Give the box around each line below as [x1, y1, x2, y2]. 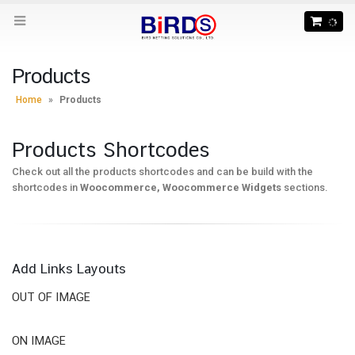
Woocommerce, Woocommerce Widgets [80, 181, 281, 194]
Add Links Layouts [12, 261, 126, 277]
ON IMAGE [12, 334, 66, 348]
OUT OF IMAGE [12, 290, 90, 304]
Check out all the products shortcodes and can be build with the [12, 166, 313, 178]
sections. [281, 181, 328, 194]
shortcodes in [12, 181, 80, 194]
